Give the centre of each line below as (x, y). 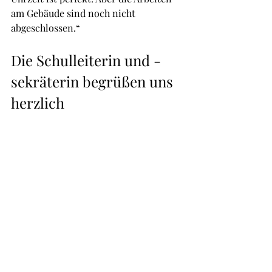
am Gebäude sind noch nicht (74, 13)
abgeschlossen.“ (46, 27)
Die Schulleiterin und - (86, 60)
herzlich (38, 102)
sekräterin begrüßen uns (94, 81)
